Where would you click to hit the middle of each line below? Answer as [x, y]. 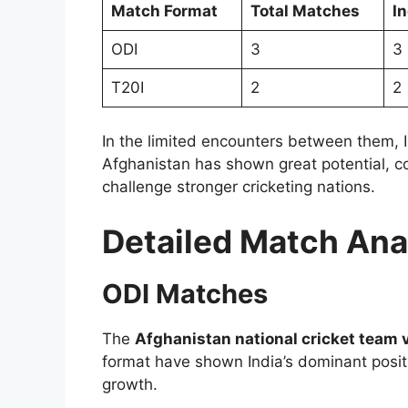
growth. [130, 384]
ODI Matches [185, 293]
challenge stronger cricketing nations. [239, 187]
